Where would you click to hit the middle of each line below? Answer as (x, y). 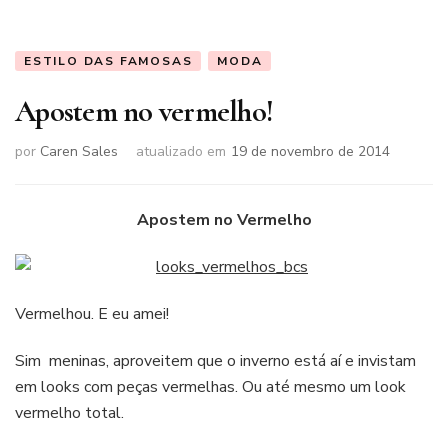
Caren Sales (79, 151)
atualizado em (181, 151)
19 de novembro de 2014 (310, 151)
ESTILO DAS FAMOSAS (108, 61)
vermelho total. (69, 412)
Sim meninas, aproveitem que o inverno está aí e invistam (215, 360)
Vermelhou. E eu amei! (92, 313)
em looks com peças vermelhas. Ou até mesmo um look (210, 386)
